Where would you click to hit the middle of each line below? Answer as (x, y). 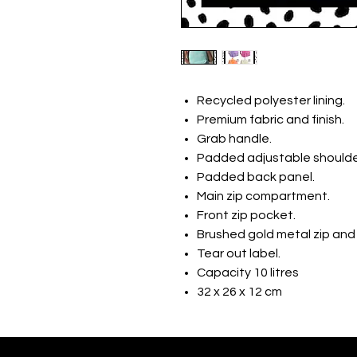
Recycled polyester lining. (271, 101)
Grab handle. (234, 139)
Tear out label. (239, 254)
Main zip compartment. (263, 196)
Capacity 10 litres (248, 273)
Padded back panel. (256, 177)
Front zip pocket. (246, 216)
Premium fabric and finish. (271, 120)
